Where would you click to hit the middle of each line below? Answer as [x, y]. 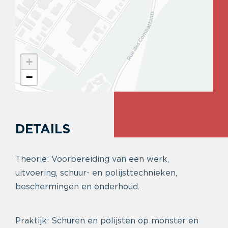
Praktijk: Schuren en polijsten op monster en [107, 221]
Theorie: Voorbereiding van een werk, [92, 159]
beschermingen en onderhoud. [77, 187]
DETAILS [43, 130]
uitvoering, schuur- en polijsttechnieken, [96, 173]
